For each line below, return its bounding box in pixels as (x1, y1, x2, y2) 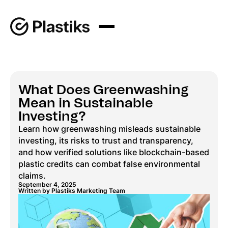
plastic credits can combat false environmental (18, 159, 200, 169)
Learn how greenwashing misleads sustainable (18, 124, 201, 134)
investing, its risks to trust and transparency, (18, 136, 193, 146)
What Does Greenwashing (18, 83, 189, 97)
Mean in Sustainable (18, 97, 153, 110)
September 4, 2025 (18, 181, 76, 188)
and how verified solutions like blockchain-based (18, 148, 209, 157)
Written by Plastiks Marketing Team (18, 187, 125, 194)
